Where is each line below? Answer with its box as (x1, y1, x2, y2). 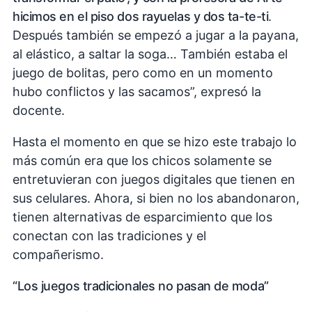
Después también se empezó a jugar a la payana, (13, 28, 299, 43)
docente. (13, 103, 65, 118)
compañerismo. (13, 247, 104, 263)
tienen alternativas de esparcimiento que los (13, 210, 272, 225)
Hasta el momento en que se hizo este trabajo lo (13, 134, 297, 150)
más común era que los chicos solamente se (13, 153, 272, 169)
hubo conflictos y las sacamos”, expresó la (13, 84, 261, 100)
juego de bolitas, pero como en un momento (13, 65, 273, 81)
